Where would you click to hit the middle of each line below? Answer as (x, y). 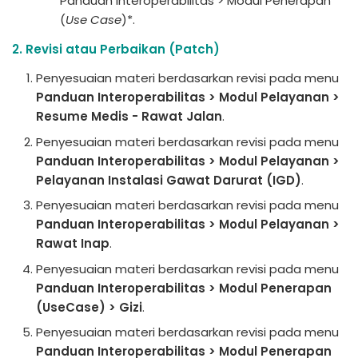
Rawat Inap (73, 243)
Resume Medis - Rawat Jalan (129, 116)
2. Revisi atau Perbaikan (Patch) (116, 49)
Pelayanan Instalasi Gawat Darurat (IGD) (169, 180)
